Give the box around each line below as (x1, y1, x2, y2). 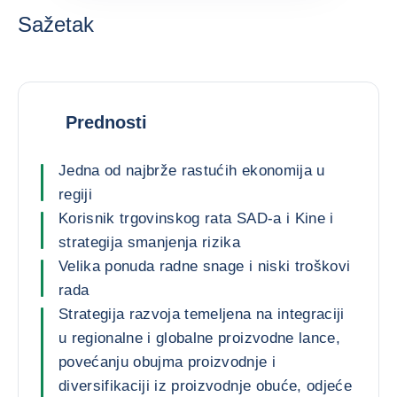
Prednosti (66, 112, 147, 132)
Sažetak (18, 12, 94, 36)
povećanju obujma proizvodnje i (58, 354, 276, 370)
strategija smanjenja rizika (58, 234, 241, 251)
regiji (58, 186, 93, 203)
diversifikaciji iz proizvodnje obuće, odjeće (58, 378, 352, 394)
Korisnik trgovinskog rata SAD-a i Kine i (58, 210, 334, 227)
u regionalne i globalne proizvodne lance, (58, 330, 340, 346)
